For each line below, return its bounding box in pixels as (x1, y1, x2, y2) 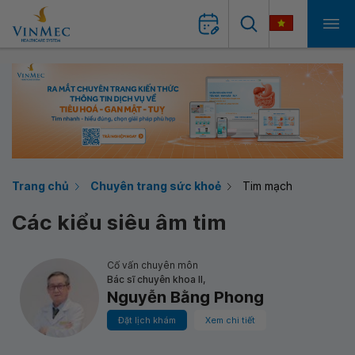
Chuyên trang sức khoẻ (90, 179, 221, 193)
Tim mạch (242, 179, 292, 193)
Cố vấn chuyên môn (107, 259, 198, 271)
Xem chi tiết (205, 315, 255, 326)
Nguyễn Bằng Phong (107, 288, 264, 307)
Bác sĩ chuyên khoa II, (107, 273, 205, 285)
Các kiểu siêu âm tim (12, 210, 227, 235)
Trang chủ (12, 179, 69, 193)
